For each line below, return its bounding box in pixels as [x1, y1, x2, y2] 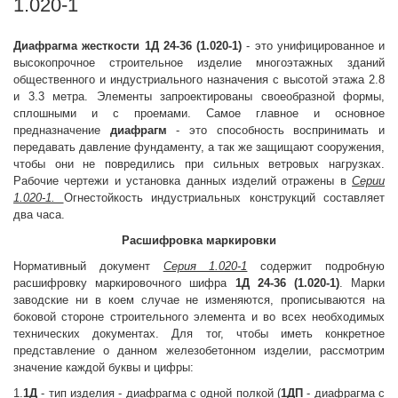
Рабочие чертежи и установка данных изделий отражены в [13, 174, 352, 187]
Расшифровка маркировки [122, 234, 276, 247]
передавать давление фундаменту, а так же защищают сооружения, [13, 140, 385, 154]
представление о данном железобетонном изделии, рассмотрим [13, 344, 385, 357]
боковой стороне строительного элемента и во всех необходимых [13, 310, 385, 323]
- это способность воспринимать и [166, 123, 386, 137]
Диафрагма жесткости [13, 39, 140, 52]
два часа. [13, 208, 65, 221]
